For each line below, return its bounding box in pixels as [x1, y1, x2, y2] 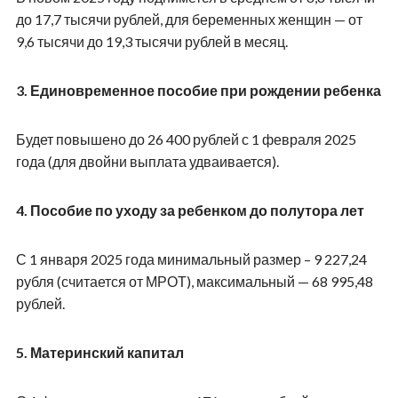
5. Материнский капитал [15, 343, 184, 361]
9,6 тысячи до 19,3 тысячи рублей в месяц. [15, 32, 288, 50]
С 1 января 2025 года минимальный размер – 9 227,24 [15, 250, 367, 267]
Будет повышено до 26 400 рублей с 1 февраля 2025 [15, 130, 356, 147]
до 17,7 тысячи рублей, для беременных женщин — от [15, 10, 362, 28]
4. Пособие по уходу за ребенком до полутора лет [15, 201, 364, 219]
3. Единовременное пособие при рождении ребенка [15, 81, 381, 99]
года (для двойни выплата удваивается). [15, 152, 279, 170]
